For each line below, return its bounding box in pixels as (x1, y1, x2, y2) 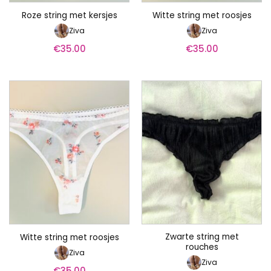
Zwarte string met (165, 231, 239, 243)
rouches (185, 241, 218, 253)
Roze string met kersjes (21, 10, 117, 22)
